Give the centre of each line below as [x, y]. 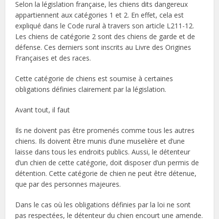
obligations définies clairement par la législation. [91, 89]
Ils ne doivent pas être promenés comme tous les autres [105, 130]
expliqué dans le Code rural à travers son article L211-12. [105, 25]
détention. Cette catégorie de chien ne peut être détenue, [106, 173]
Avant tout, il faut [43, 109]
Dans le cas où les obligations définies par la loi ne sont [103, 204]
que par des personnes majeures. [68, 184]
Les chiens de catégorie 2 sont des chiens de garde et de [105, 36]
